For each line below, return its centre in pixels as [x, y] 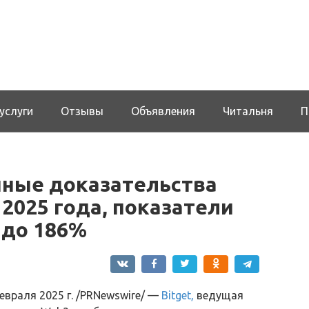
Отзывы [82, 111]
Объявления [163, 111]
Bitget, [178, 295]
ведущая [219, 295]
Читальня [248, 111]
